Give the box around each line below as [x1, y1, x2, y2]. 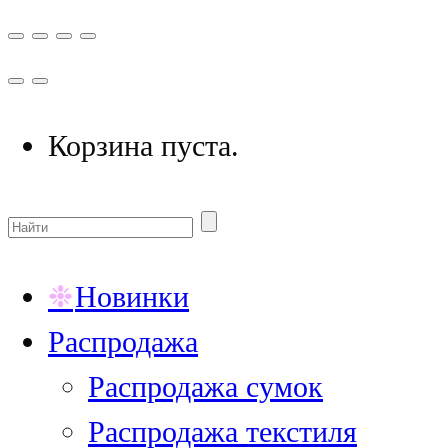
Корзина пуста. [48, 129, 239, 164]
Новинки [75, 280, 189, 315]
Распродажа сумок [88, 370, 323, 405]
